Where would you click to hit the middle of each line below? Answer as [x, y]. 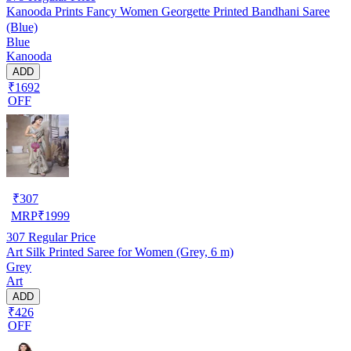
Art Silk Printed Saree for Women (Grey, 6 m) [120, 251]
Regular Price [60, 237]
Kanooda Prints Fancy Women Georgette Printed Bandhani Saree [168, 11]
